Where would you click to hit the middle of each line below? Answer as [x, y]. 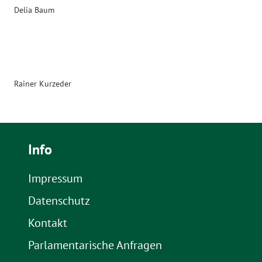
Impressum [55, 179]
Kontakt [48, 223]
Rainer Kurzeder [43, 84]
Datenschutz [59, 201]
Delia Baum [34, 10]
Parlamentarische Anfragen [95, 245]
